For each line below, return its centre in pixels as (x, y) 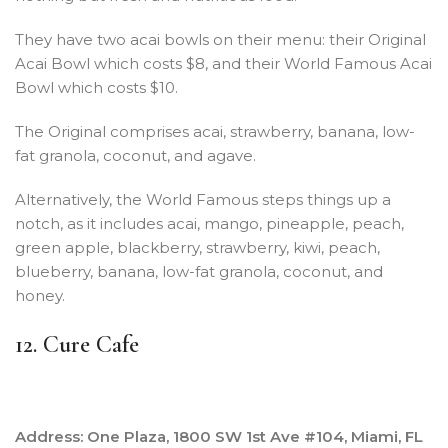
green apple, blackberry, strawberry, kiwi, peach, (197, 247)
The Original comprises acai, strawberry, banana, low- (215, 131)
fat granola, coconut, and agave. (135, 155)
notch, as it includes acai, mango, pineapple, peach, (209, 223)
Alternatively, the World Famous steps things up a (203, 199)
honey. (40, 295)
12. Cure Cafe (77, 344)
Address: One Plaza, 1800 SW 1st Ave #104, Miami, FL (219, 436)
